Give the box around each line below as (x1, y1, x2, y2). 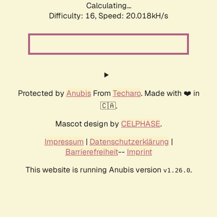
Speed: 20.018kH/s (98, 11, 168, 21)
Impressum (44, 137, 84, 147)
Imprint (126, 147, 152, 157)
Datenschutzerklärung (89, 137, 169, 147)
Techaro (112, 88, 141, 99)
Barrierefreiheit (65, 147, 118, 157)
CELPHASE (121, 119, 160, 129)
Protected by (17, 88, 66, 99)
